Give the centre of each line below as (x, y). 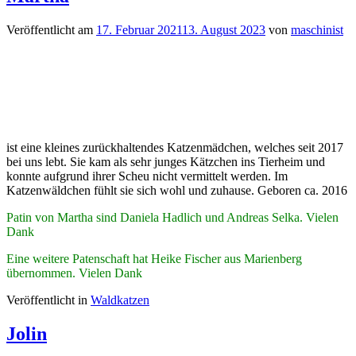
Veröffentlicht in (48, 300)
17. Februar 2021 (139, 29)
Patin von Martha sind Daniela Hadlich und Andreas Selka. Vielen (172, 217)
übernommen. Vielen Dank (74, 273)
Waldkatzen (120, 300)
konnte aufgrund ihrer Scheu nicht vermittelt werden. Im (147, 176)
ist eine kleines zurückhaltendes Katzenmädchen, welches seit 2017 (175, 147)
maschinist (317, 29)
